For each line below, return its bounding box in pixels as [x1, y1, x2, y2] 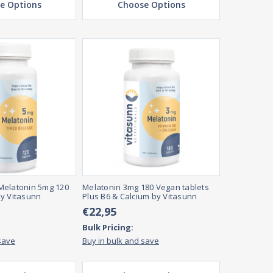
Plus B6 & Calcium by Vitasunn [82, 191, 197, 202]
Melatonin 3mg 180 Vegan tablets [82, 182, 209, 193]
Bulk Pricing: [82, 222, 133, 233]
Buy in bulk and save [82, 235, 159, 247]
